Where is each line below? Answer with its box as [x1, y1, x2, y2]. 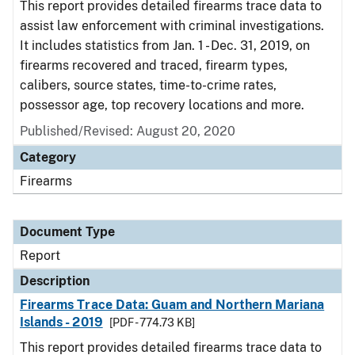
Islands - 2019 [20, 315, 103, 330]
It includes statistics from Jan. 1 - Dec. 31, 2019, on [20, 38, 310, 53]
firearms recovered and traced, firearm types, [20, 58, 288, 73]
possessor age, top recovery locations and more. [20, 97, 304, 113]
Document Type [20, 224, 115, 239]
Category [20, 150, 76, 165]
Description [20, 273, 90, 288]
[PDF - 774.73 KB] [109, 316, 195, 329]
